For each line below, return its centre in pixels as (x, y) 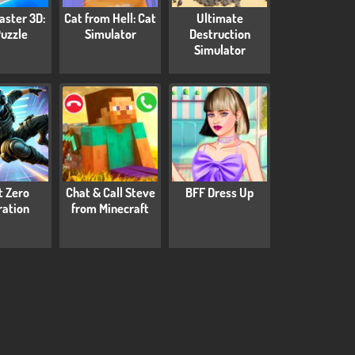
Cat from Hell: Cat (110, 18)
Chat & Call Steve (110, 192)
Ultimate (219, 18)
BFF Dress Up (219, 192)
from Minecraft (110, 208)
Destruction (219, 34)
